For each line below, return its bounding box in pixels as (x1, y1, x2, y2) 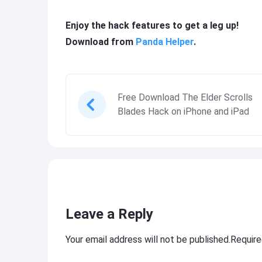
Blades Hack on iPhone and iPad (118, 106, 249, 117)
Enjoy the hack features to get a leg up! (65, 20, 239, 31)
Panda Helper (136, 36, 194, 47)
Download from (65, 36, 136, 47)
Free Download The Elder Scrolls (118, 92, 253, 103)
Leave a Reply (65, 206, 153, 222)
